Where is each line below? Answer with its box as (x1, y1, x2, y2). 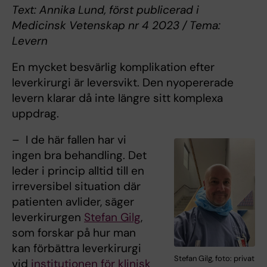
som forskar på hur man (12, 225, 136, 241)
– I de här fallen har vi (12, 132, 126, 148)
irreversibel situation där (12, 179, 141, 194)
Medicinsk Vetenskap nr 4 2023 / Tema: (12, 18, 221, 33)
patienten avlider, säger (12, 194, 134, 210)
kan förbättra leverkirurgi (12, 241, 141, 256)
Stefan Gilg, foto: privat (174, 253, 255, 263)
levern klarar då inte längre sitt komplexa (12, 91, 223, 106)
